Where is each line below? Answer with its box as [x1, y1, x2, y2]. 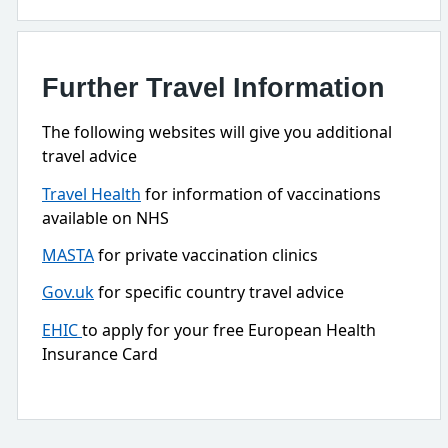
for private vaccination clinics [94, 244, 318, 267]
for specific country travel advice [94, 281, 344, 304]
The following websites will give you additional [42, 121, 392, 144]
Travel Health [42, 182, 141, 205]
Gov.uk [42, 281, 94, 304]
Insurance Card [42, 342, 158, 365]
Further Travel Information [42, 74, 385, 102]
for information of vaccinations [141, 182, 381, 205]
